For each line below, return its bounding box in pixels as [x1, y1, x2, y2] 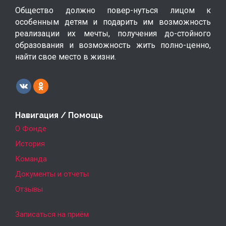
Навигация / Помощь [15, 110, 103, 120]
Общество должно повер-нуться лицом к [15, 5, 211, 15]
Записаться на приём [15, 209, 89, 219]
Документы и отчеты [15, 169, 89, 179]
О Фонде [15, 124, 46, 133]
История [15, 139, 45, 148]
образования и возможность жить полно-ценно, [15, 40, 211, 50]
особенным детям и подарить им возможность [15, 17, 211, 27]
